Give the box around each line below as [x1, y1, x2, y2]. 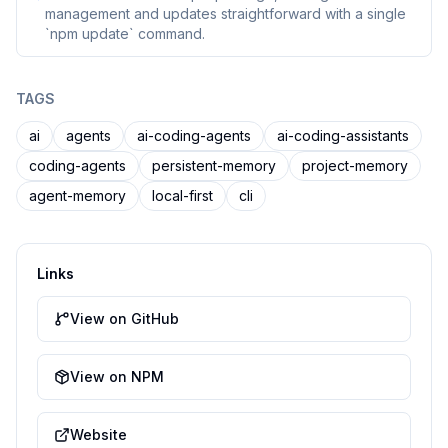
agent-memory [29, 187, 126, 204]
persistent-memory [152, 157, 276, 174]
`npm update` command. [45, 25, 205, 42]
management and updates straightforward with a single [45, 5, 406, 22]
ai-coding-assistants [277, 127, 409, 144]
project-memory [302, 157, 408, 174]
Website [70, 426, 127, 443]
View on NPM [70, 368, 164, 385]
